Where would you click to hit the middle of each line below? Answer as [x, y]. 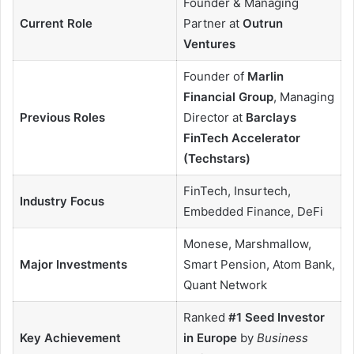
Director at [214, 117]
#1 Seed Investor [276, 317]
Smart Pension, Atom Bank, [259, 264]
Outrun [262, 23]
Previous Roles [62, 117]
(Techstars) [217, 158]
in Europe [210, 337]
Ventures [209, 43]
